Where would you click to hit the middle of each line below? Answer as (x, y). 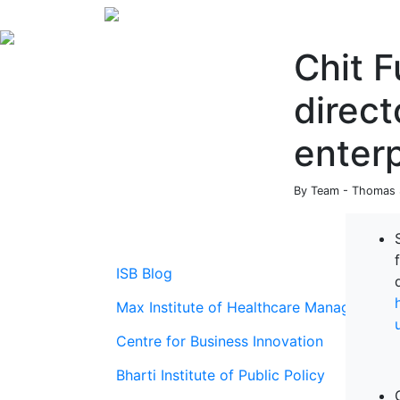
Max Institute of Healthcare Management (254, 307)
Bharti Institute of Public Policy (221, 375)
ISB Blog (144, 273)
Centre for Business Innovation (220, 341)
